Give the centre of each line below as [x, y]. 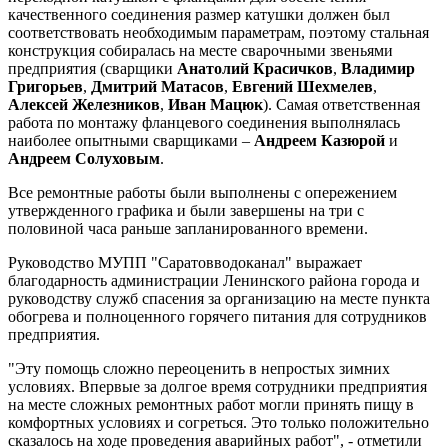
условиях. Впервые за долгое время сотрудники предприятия [217, 386]
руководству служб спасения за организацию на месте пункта [219, 298]
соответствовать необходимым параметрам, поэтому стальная [218, 32]
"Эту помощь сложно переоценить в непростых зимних [199, 368]
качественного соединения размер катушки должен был [199, 14]
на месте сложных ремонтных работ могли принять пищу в [211, 404]
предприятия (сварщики [92, 68]
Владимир [378, 68]
